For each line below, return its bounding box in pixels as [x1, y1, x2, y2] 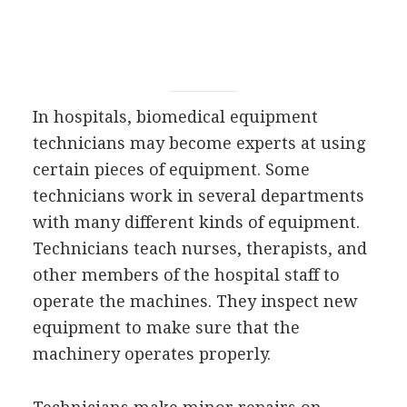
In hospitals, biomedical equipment [32, 106, 318, 126]
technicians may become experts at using [32, 133, 365, 153]
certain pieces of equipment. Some [32, 159, 310, 179]
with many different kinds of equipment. [32, 212, 360, 232]
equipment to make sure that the [32, 317, 300, 337]
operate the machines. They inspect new [32, 291, 358, 311]
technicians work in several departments [32, 185, 364, 205]
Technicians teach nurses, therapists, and [32, 238, 367, 258]
